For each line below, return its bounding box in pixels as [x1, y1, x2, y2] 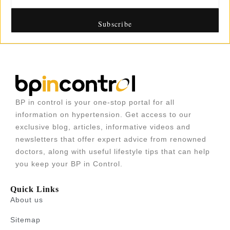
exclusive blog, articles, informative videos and [15, 122, 190, 131]
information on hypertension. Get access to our [15, 110, 191, 119]
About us [10, 195, 43, 204]
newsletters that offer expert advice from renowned [15, 135, 206, 143]
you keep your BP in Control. [15, 159, 123, 168]
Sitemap [10, 215, 41, 224]
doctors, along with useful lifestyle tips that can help [15, 147, 210, 156]
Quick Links [10, 184, 59, 194]
